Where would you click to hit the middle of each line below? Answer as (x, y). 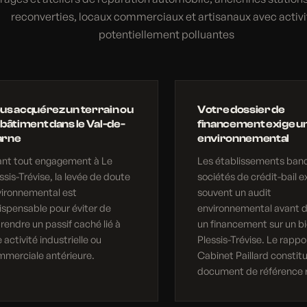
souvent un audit (234, 192)
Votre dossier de (241, 110)
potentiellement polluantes (167, 35)
